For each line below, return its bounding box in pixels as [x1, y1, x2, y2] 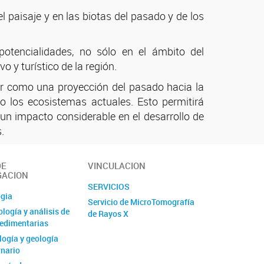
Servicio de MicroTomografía [88, 196, 195, 207]
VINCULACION [88, 159, 146, 171]
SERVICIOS [88, 180, 130, 192]
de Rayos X [88, 207, 129, 219]
